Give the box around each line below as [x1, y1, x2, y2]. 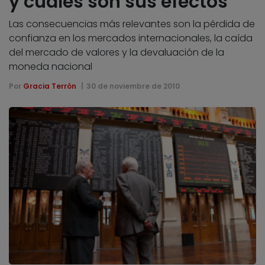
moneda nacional [9, 59, 92, 73]
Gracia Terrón [23, 80, 76, 91]
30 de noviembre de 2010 [86, 80, 180, 91]
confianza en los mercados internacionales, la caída [9, 31, 253, 45]
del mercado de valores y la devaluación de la [9, 45, 224, 59]
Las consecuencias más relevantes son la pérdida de [9, 17, 255, 31]
